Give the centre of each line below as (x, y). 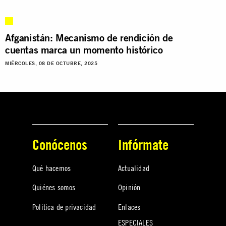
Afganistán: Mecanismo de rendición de (89, 37)
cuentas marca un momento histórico (84, 49)
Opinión (129, 187)
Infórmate (143, 144)
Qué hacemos (52, 168)
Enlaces (129, 207)
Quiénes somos (54, 187)
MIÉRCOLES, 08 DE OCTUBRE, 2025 (51, 63)
